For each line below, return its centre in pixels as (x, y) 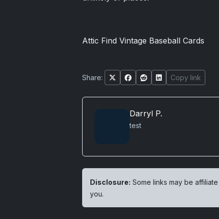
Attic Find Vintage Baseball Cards (143, 41)
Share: (92, 78)
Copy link (186, 78)
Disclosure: (110, 182)
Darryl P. (146, 114)
